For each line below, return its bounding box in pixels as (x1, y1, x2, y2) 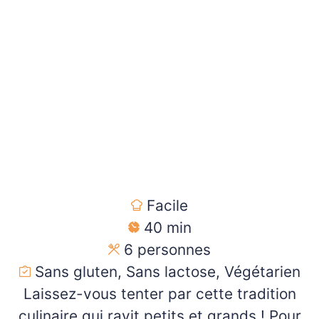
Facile (147, 197, 188, 215)
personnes (137, 241, 211, 259)
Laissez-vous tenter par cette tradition (23, 285, 296, 303)
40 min (143, 219, 192, 237)
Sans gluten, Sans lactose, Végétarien (34, 263, 300, 281)
